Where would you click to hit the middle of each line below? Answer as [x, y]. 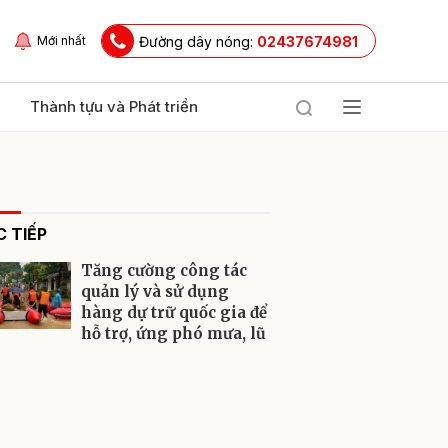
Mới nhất [61, 40]
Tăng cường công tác [164, 270]
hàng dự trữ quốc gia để [174, 312]
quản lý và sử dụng [155, 291]
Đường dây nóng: [198, 41]
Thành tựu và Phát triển [114, 106]
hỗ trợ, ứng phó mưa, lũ [173, 333]
